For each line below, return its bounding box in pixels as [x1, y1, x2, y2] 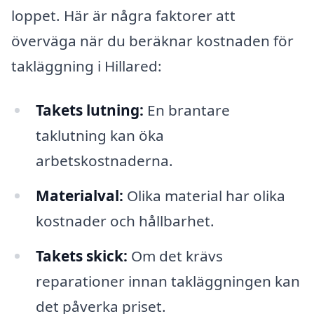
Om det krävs [127, 246, 223, 266]
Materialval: [35, 186, 123, 206]
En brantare [143, 100, 230, 121]
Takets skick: [35, 246, 128, 266]
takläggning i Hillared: [11, 55, 162, 76]
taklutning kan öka [35, 125, 164, 146]
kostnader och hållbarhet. [35, 211, 214, 231]
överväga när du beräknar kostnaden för [11, 30, 294, 50]
